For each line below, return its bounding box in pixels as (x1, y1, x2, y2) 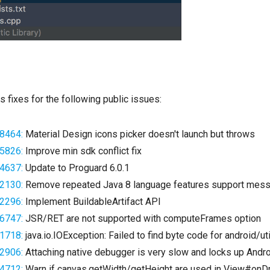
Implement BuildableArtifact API (23, 195, 161, 207)
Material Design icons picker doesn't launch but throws (23, 128, 255, 140)
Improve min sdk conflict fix (23, 145, 142, 157)
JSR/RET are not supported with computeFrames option (23, 212, 261, 224)
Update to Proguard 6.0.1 (23, 162, 130, 174)
